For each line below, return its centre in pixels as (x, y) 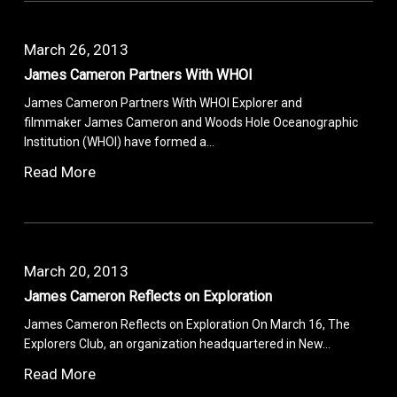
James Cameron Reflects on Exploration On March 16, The (187, 324)
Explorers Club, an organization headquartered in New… (178, 343)
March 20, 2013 (77, 271)
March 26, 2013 (77, 49)
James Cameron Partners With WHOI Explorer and (163, 102)
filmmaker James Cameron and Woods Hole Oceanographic (191, 122)
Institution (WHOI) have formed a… (120, 141)
